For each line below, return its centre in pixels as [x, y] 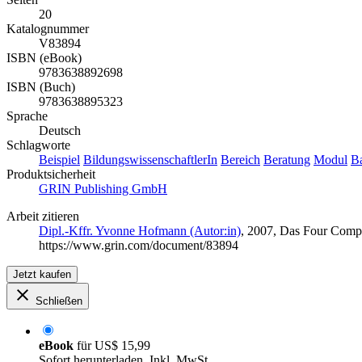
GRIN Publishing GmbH [103, 189]
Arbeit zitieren [43, 217]
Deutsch [60, 131]
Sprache [27, 116]
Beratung [287, 160]
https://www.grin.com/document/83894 [139, 246]
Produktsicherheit [51, 175]
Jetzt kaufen [42, 275]
